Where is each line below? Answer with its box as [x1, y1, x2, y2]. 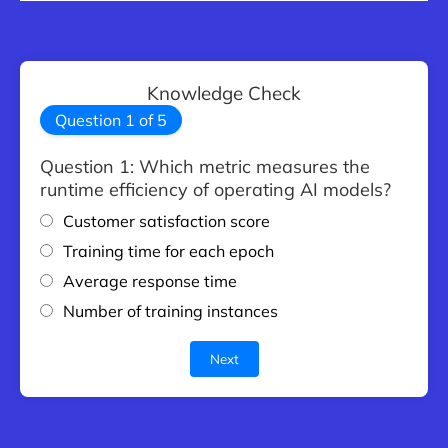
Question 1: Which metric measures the [40, 155, 370, 179]
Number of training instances [63, 301, 278, 322]
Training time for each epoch [63, 241, 274, 262]
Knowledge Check [147, 81, 301, 106]
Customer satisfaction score [63, 211, 270, 232]
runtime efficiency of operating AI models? [40, 178, 391, 202]
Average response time [63, 271, 237, 292]
